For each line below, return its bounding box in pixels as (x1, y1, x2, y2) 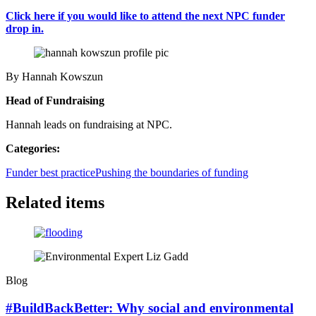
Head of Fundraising (6, 95, 104, 107)
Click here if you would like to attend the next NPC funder (6, 10, 285, 23)
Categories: (6, 142, 60, 155)
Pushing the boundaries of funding (95, 166, 248, 179)
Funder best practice (6, 166, 95, 179)
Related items (6, 193, 104, 212)
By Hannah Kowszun (6, 71, 103, 83)
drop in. (6, 23, 44, 35)
